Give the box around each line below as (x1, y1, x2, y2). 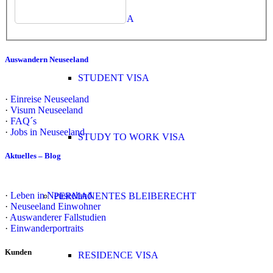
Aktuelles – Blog (5, 151, 61, 160)
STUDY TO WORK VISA (78, 132, 185, 142)
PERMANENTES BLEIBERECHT (54, 191, 196, 201)
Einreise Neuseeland (10, 93, 89, 104)
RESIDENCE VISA (78, 250, 158, 260)
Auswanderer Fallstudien (10, 212, 106, 223)
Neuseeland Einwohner (10, 201, 101, 212)
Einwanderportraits (10, 223, 83, 234)
